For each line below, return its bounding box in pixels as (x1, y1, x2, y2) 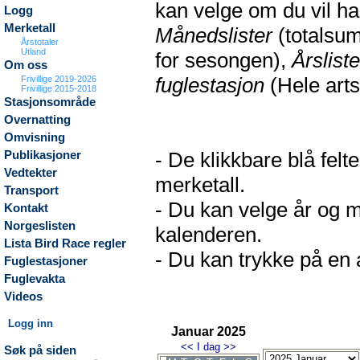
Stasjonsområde (4, 96, 96, 108)
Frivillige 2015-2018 (21, 84, 97, 93)
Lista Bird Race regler (4, 237, 126, 250)
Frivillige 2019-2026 (21, 74, 97, 84)
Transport (4, 184, 59, 197)
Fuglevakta (4, 272, 65, 285)
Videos (4, 290, 43, 303)
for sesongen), (155, 48, 292, 72)
